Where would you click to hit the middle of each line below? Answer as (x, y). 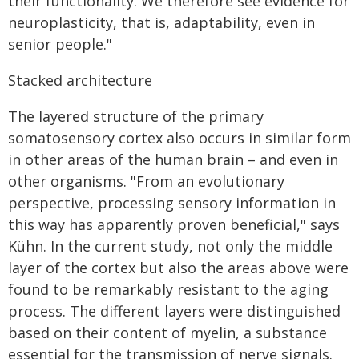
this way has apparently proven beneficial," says (174, 224)
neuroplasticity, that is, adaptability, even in (161, 22)
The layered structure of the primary (136, 116)
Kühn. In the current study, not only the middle (170, 246)
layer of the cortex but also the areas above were (178, 268)
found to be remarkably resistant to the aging (168, 289)
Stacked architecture (80, 80)
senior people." (60, 44)
